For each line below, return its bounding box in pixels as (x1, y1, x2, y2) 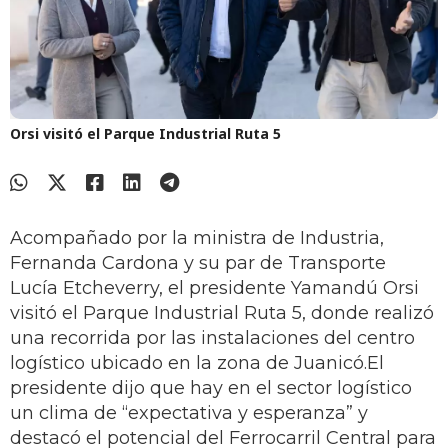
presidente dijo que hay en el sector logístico (10, 377, 412, 400)
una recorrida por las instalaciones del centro (10, 327, 415, 350)
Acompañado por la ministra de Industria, (10, 227, 384, 250)
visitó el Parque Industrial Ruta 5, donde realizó (10, 302, 434, 325)
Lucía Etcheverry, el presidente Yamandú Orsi (10, 277, 419, 300)
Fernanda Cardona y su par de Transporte (10, 252, 386, 275)
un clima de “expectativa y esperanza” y (10, 402, 368, 425)
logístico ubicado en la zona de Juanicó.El (10, 352, 384, 375)
